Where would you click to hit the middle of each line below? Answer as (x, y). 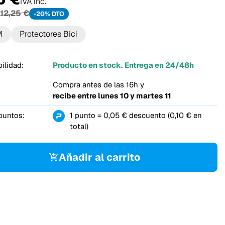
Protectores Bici (49, 34)
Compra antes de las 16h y (98, 84)
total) (79, 126)
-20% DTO (49, 14)
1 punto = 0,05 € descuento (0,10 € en (136, 115)
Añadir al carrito (100, 157)
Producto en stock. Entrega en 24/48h (123, 65)
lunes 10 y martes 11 (134, 95)
